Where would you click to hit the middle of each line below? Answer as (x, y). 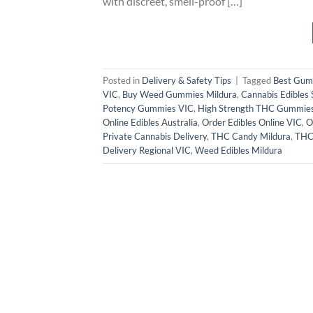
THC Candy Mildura (251, 137)
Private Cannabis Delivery (155, 137)
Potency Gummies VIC (148, 109)
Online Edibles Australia (150, 123)
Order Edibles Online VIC (252, 123)
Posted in (122, 81)
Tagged (258, 81)
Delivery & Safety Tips (187, 81)
